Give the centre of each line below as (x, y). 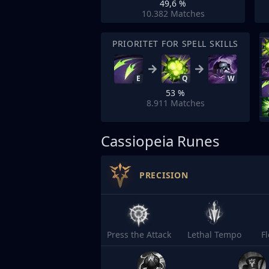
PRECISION (164, 175)
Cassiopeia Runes (160, 141)
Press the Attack (139, 234)
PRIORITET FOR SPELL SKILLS (175, 44)
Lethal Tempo (214, 234)
